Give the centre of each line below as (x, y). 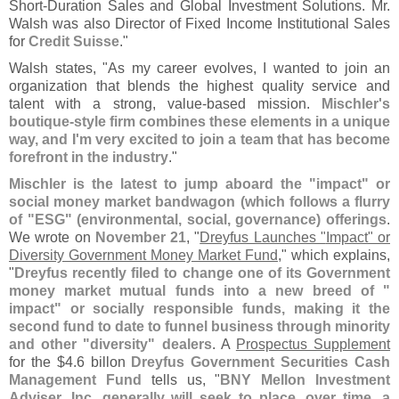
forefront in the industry (89, 157)
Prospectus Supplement (313, 344)
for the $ (37, 362)
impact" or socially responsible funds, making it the (199, 309)
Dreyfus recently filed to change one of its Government (202, 273)
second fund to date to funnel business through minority (199, 326)
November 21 (140, 237)
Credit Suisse (74, 41)
